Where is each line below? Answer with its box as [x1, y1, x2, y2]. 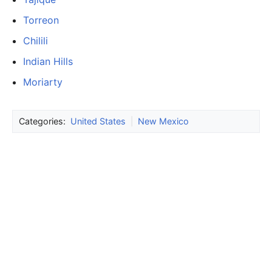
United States [70, 115, 126, 126]
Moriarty [22, 75, 63, 88]
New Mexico [138, 115, 189, 126]
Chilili [22, 34, 48, 47]
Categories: [19, 115, 70, 126]
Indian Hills [22, 55, 73, 67]
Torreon [22, 13, 59, 26]
